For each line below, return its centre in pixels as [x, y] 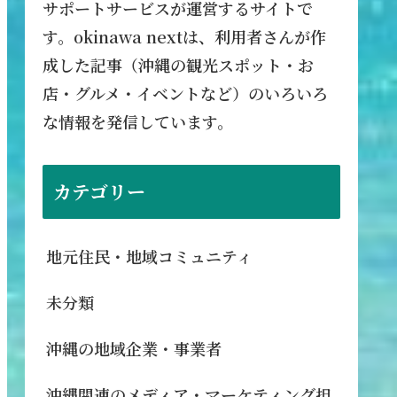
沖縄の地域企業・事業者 [134, 348]
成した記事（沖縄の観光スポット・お [178, 65]
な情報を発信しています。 [138, 122]
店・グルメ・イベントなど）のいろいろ [185, 93]
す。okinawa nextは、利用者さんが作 [184, 37]
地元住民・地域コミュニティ [149, 256]
